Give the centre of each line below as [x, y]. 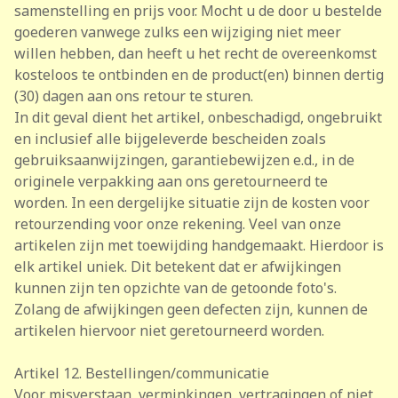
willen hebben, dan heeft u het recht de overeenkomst [195, 53]
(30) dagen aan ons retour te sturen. [134, 96]
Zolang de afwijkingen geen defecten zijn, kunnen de [191, 309]
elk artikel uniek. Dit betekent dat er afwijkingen [178, 267]
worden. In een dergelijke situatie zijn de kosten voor [192, 203]
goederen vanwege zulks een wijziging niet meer [178, 32]
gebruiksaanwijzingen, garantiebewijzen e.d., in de [184, 160]
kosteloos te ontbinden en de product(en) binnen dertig [199, 75]
